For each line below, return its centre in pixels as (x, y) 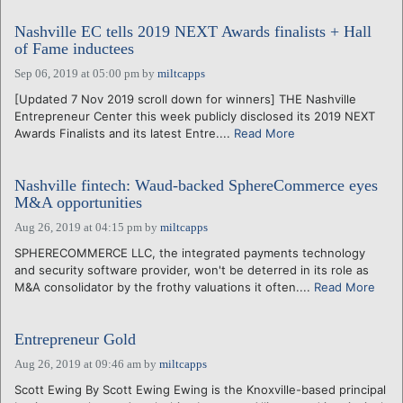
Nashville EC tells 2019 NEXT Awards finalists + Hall (193, 31)
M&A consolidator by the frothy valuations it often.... (164, 287)
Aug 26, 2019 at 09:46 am (78, 363)
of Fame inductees (74, 48)
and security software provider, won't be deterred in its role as (192, 269)
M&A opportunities (78, 202)
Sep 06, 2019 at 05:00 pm (77, 73)
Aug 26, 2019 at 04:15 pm (78, 227)
